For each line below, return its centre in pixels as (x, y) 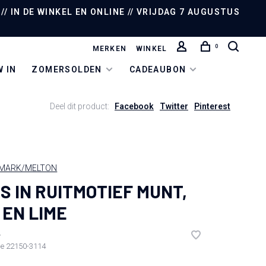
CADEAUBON (158, 69)
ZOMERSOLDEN (67, 69)
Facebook (134, 106)
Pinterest (212, 106)
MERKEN (109, 49)
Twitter (174, 106)
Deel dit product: (80, 106)
